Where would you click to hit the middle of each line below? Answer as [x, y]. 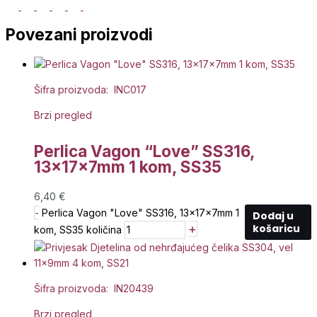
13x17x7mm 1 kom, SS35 [128, 166]
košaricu [276, 228]
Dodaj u [273, 215]
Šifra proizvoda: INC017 [90, 90]
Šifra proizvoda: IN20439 [94, 288]
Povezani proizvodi [79, 35]
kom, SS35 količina [78, 229]
